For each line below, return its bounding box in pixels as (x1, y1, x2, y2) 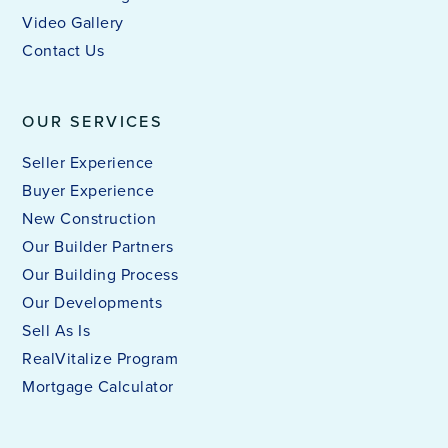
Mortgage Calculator (22, 374, 174, 398)
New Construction (22, 206, 157, 230)
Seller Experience (22, 150, 154, 174)
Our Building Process (22, 262, 179, 286)
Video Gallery (22, 10, 124, 34)
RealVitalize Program (22, 346, 179, 370)
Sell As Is (22, 318, 91, 342)
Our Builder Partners (22, 234, 174, 258)
